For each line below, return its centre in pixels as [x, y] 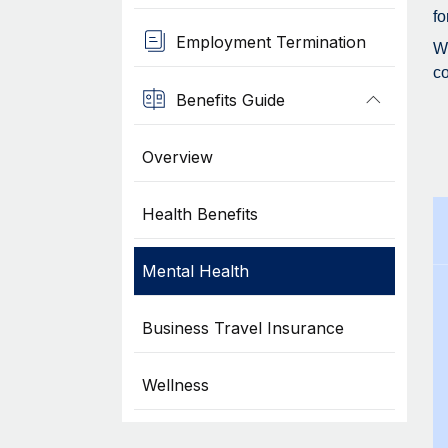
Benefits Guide [230, 99]
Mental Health [195, 271]
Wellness [175, 385]
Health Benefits [199, 214]
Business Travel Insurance [242, 328]
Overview [177, 157]
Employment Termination [270, 41]
